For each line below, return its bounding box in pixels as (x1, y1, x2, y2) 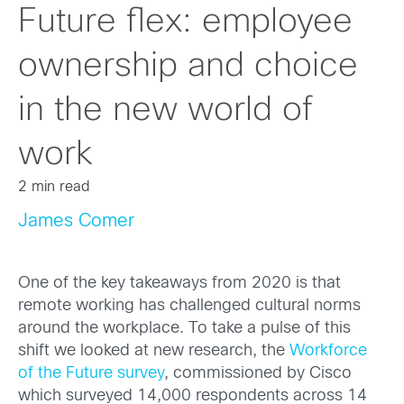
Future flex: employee (18, 6, 353, 39)
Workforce (289, 344, 367, 360)
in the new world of (18, 95, 312, 127)
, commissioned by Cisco (164, 366, 352, 382)
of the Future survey (18, 366, 164, 382)
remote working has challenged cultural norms (18, 298, 361, 315)
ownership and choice (18, 50, 358, 83)
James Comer (18, 213, 134, 230)
